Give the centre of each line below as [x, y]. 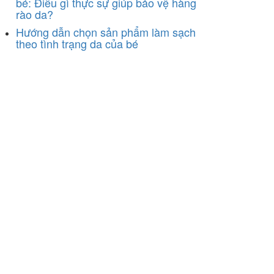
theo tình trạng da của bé [77, 43]
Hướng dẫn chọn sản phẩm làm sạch [106, 31]
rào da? [35, 14]
